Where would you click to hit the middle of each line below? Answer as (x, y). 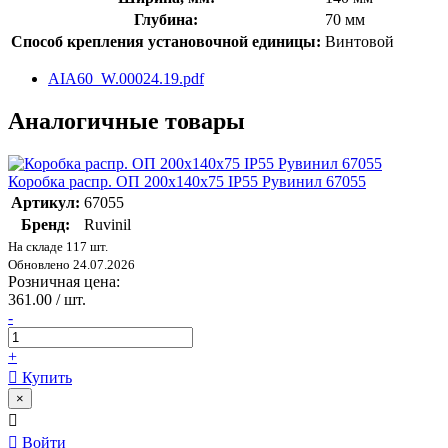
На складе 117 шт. (58, 246)
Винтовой (359, 41)
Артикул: (45, 202)
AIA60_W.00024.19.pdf (126, 78)
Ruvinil (107, 224)
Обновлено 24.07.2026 (71, 264)
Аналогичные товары (126, 120)
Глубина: (166, 19)
